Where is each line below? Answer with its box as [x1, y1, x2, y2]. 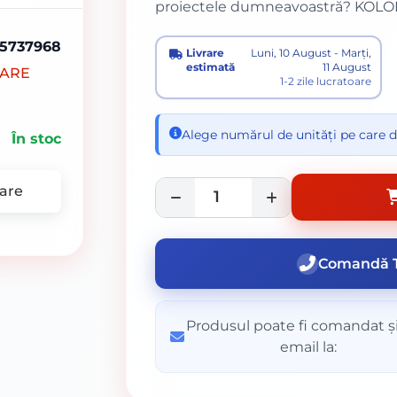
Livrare [186, 46, 225, 59]
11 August [322, 60, 371, 74]
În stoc [12, 130, 62, 148]
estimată [186, 60, 236, 74]
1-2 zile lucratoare [279, 74, 371, 88]
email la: [280, 339, 338, 355]
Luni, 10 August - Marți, [250, 46, 371, 59]
